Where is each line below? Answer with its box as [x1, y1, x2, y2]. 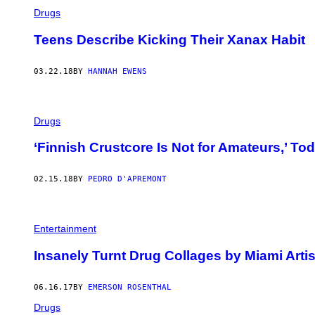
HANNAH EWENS [88, 66, 147, 76]
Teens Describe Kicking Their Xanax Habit [34, 32, 305, 47]
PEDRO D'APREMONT [88, 174, 167, 184]
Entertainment [34, 223, 96, 235]
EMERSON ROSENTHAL [88, 282, 172, 292]
